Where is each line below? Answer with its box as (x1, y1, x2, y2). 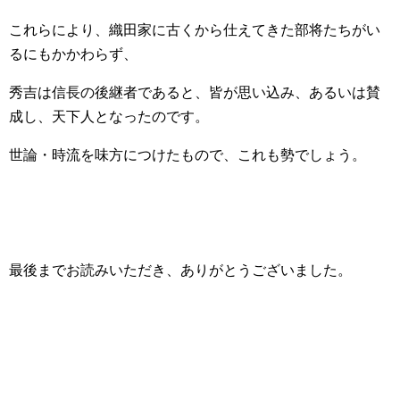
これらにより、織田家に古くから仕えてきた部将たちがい (9, 22, 380, 37)
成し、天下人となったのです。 (9, 109, 209, 124)
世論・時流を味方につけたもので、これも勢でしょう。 (9, 147, 366, 162)
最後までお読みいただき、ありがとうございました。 (9, 262, 352, 278)
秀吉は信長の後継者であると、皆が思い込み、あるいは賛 (9, 85, 380, 100)
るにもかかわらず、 (9, 46, 137, 62)
